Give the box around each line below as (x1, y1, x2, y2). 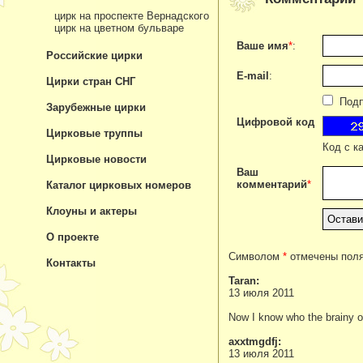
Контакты (46, 257, 96, 269)
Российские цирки (46, 49, 143, 62)
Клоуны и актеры (46, 205, 137, 217)
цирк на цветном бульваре (54, 22, 184, 34)
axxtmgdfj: (228, 335, 281, 348)
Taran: (228, 275, 259, 287)
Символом (228, 250, 283, 263)
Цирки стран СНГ (46, 75, 135, 88)
